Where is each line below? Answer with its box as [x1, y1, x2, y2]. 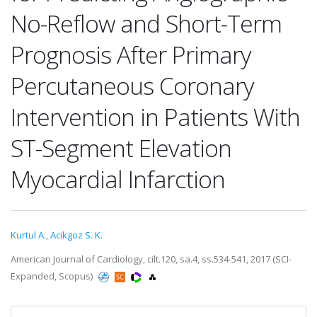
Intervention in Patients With [11, 100, 300, 133]
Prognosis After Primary [11, 38, 251, 71]
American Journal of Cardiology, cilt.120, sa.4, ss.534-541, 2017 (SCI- [11, 253, 292, 265]
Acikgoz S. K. [50, 229, 103, 241]
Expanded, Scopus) [11, 270, 95, 282]
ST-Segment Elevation [11, 132, 231, 164]
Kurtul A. [11, 229, 46, 241]
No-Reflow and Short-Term [11, 7, 282, 40]
